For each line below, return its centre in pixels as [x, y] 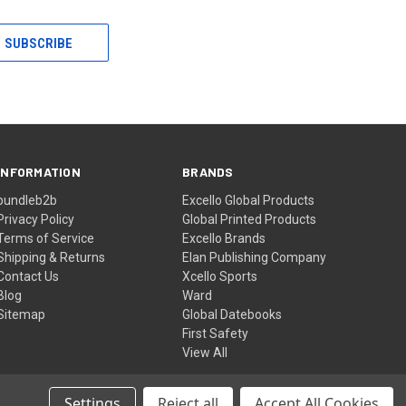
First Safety [216, 333]
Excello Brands [224, 238]
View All [205, 352]
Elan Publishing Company [255, 257]
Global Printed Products [250, 219]
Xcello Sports [220, 276]
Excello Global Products [249, 200]
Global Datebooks [232, 314]
